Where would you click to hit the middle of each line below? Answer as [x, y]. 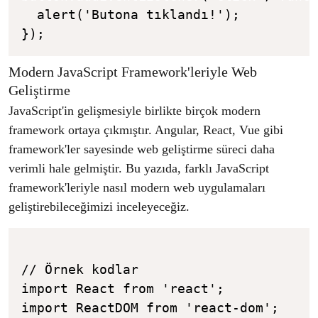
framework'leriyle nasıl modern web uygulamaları [137, 188]
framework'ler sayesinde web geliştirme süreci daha [142, 149]
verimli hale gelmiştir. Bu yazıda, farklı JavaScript [139, 169]
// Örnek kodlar [80, 270]
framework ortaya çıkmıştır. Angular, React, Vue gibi [146, 130]
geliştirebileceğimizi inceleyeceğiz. [99, 207]
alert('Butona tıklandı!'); [131, 15]
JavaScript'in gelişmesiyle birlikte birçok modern [135, 111]
